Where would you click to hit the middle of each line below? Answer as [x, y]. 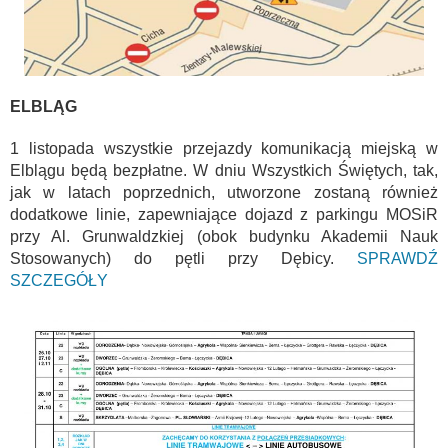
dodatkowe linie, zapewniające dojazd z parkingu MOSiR [224, 214]
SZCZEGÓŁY [59, 280]
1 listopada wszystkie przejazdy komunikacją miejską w [224, 148]
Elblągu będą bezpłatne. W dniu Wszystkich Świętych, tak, [224, 170]
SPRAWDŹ [397, 258]
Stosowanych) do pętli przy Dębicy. [183, 258]
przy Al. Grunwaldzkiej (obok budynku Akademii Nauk [224, 236]
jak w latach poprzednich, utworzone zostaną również [224, 192]
